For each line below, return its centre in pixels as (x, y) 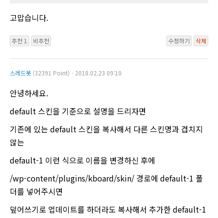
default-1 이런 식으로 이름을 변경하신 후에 (82, 160)
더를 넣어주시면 (36, 191)
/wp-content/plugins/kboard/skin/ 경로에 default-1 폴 (106, 178)
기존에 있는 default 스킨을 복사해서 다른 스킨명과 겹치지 (106, 129)
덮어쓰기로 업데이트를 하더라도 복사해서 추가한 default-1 (108, 209)
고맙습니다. (29, 17)
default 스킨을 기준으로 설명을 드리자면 (78, 111)
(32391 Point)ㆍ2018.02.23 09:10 (77, 73)
